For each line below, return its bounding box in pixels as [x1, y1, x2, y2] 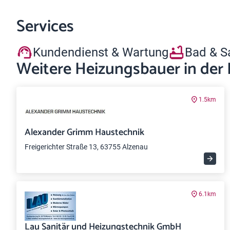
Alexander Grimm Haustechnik [25, 125, 144, 140]
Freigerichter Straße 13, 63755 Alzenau [25, 143, 148, 151]
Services [16, 13, 74, 40]
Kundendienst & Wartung [33, 45, 168, 60]
